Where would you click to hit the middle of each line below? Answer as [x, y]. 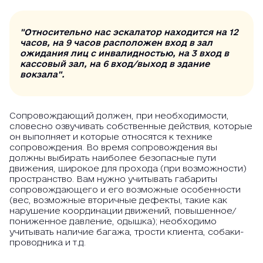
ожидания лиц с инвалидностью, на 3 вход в [124, 53]
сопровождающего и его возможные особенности [125, 189]
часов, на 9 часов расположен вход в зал [116, 43]
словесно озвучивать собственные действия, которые [131, 126]
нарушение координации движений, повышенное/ [123, 210]
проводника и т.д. [48, 242]
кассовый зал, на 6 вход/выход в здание [115, 64]
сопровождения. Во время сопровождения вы [113, 147]
